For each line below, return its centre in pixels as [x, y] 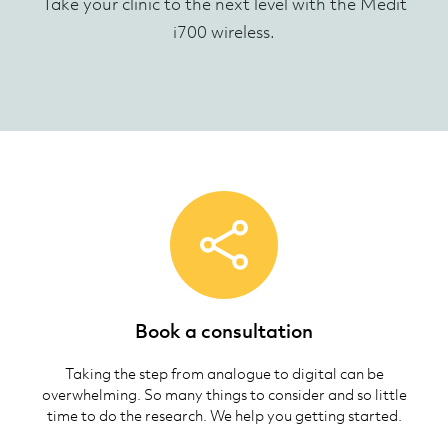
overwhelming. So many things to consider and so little [224, 394]
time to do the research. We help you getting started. [224, 415]
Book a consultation [224, 331]
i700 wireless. [224, 32]
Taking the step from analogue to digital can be [224, 373]
